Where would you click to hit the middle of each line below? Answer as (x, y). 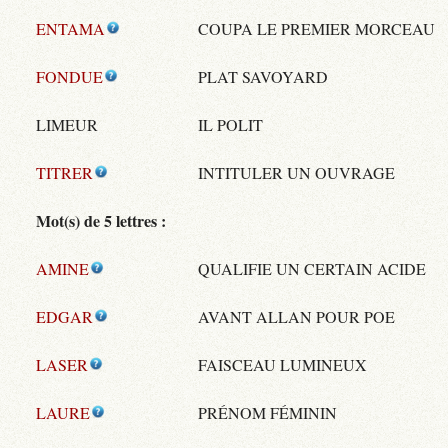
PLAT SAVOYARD (263, 77)
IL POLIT (230, 125)
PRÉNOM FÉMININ (267, 413)
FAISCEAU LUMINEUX (282, 365)
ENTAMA (70, 29)
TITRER (64, 173)
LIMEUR (67, 125)
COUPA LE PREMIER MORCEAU (316, 29)
